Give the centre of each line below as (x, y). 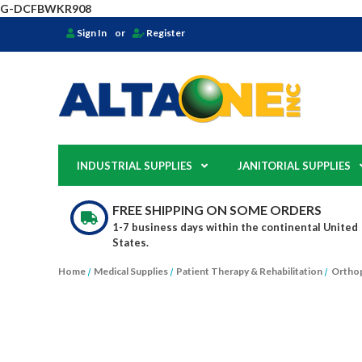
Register (165, 33)
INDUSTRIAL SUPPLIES (134, 166)
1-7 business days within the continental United (235, 227)
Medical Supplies (131, 271)
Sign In (92, 33)
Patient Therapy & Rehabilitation (250, 271)
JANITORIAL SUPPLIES (294, 166)
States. (130, 243)
